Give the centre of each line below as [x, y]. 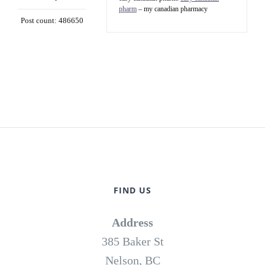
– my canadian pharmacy [172, 9]
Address [132, 223]
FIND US [132, 190]
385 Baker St [132, 242]
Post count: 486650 [52, 21]
